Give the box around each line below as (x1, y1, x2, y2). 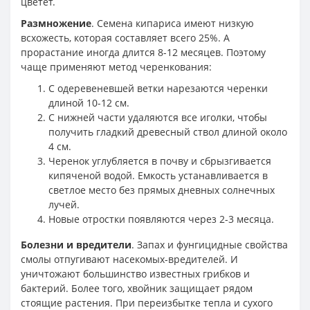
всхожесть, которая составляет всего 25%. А (21, 30, 230, 44)
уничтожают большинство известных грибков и (21, 266, 250, 280)
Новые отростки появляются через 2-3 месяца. (48, 212, 274, 226)
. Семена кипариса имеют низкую (91, 16, 254, 30)
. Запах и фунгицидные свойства (131, 237, 288, 251)
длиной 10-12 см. (48, 95, 129, 109)
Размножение (21, 16, 91, 30)
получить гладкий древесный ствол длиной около (48, 125, 287, 138)
